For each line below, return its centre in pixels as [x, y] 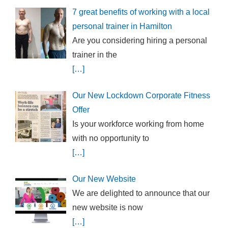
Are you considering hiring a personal [140, 40]
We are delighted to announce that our [141, 193]
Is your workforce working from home [138, 124]
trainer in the [95, 55]
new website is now [108, 207]
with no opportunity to [111, 138]
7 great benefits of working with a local [141, 12]
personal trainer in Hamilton [122, 26]
